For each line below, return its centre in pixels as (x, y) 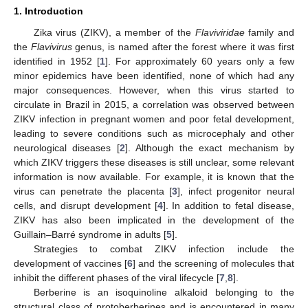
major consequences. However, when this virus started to (154, 90)
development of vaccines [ (71, 264)
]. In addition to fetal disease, (229, 206)
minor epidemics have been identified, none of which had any (154, 76)
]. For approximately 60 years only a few (200, 62)
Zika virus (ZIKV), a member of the (114, 33)
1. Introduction (48, 11)
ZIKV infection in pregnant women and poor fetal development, (154, 119)
